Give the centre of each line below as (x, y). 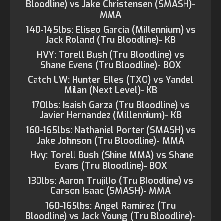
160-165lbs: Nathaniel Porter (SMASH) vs (110, 130)
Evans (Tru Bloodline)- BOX (110, 166)
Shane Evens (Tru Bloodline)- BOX (110, 65)
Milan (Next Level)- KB (110, 90)
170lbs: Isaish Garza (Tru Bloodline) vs (110, 105)
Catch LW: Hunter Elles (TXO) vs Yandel (110, 80)
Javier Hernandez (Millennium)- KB (110, 115)
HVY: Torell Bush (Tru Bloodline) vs (110, 55)
